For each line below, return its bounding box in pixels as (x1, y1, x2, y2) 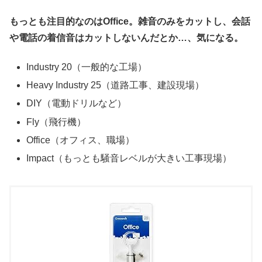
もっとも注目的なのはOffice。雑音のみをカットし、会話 (9, 16, 250, 26)
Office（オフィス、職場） (26, 135, 135, 145)
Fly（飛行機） (26, 116, 87, 127)
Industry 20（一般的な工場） (26, 61, 147, 72)
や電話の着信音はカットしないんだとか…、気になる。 (9, 32, 243, 43)
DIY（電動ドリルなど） (26, 98, 127, 109)
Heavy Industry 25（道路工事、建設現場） (26, 80, 205, 91)
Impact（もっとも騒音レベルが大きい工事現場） (26, 153, 232, 163)
